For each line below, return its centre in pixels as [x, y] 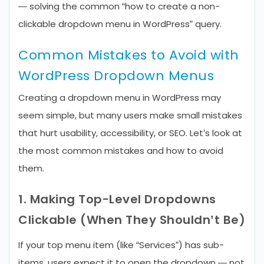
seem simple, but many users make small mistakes [130, 115]
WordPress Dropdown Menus [116, 76]
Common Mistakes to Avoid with [129, 55]
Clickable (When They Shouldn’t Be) [132, 220]
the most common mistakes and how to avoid [121, 151]
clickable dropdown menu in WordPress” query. [120, 24]
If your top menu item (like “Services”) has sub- [121, 245]
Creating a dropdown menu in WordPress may [120, 98]
